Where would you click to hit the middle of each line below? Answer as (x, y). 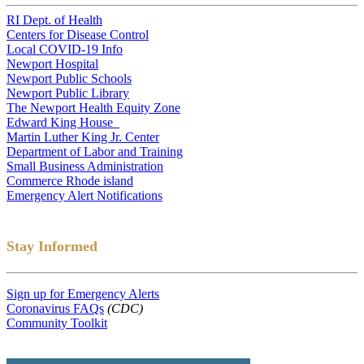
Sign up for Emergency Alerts (83, 293)
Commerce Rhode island (70, 180)
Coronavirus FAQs (55, 308)
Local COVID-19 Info (65, 49)
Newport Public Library (68, 93)
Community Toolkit (57, 323)
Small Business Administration (85, 166)
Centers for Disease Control (78, 34)
